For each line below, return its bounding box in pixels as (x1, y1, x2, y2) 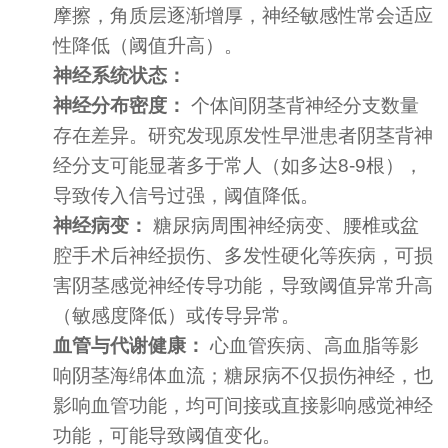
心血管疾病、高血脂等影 (205, 334, 420, 356)
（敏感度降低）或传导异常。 (53, 304, 301, 326)
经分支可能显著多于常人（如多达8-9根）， (53, 154, 424, 176)
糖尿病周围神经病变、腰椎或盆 (148, 214, 420, 236)
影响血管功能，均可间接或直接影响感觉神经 (53, 394, 434, 416)
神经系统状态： (53, 64, 187, 86)
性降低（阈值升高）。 (53, 34, 244, 56)
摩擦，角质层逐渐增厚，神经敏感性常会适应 (53, 4, 434, 26)
